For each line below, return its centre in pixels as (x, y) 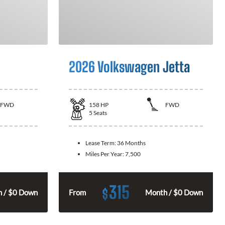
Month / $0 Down (174, 192)
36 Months (131, 143)
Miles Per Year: (105, 154)
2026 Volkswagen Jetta (129, 67)
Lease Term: (101, 143)
